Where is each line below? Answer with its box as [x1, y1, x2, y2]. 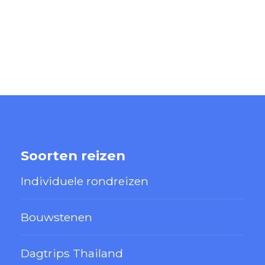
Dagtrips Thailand [21, 245, 123, 260]
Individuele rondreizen [21, 173, 148, 188]
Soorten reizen [21, 147, 125, 164]
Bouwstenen [21, 209, 92, 224]
